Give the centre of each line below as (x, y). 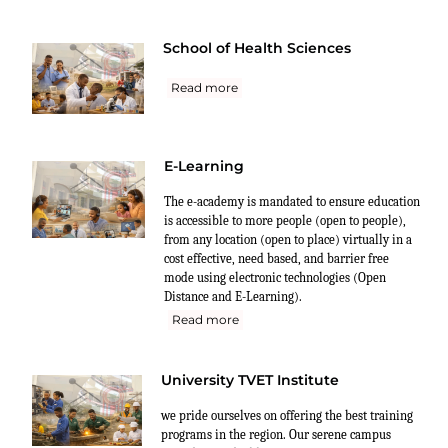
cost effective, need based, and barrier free (276, 259)
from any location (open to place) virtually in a (288, 240)
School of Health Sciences (257, 47)
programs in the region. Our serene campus (276, 435)
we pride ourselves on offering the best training (287, 416)
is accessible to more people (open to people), (285, 221)
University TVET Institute (250, 380)
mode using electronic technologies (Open (275, 278)
